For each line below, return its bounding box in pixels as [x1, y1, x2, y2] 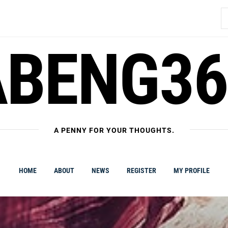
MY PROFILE [173, 166, 210, 175]
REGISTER [126, 166, 156, 175]
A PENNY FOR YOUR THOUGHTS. [53, 126, 175, 134]
